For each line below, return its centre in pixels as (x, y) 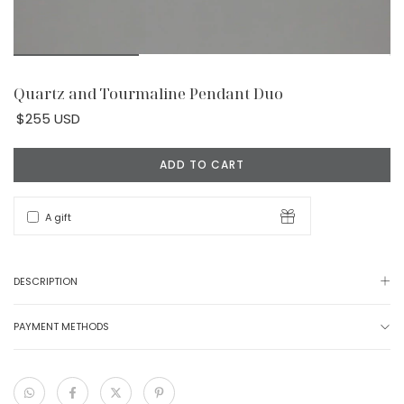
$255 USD (48, 119)
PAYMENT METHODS (61, 327)
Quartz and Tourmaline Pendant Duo (148, 93)
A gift (58, 217)
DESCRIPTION (46, 281)
